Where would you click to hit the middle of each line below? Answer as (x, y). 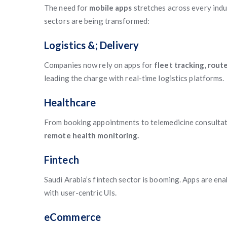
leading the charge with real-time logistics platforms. (134, 78)
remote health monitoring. (92, 135)
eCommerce (72, 217)
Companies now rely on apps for (99, 65)
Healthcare (70, 102)
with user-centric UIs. (81, 193)
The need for (67, 8)
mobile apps (111, 8)
